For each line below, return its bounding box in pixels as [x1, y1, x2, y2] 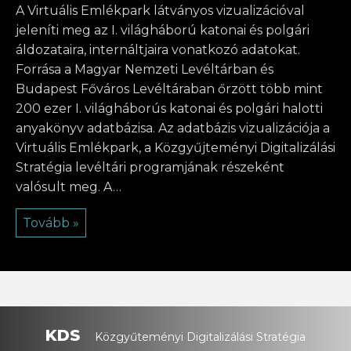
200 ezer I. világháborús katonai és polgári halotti [16, 101, 323, 117]
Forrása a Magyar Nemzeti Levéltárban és [16, 62, 273, 78]
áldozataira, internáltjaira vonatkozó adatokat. [16, 42, 300, 58]
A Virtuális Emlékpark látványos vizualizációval [16, 3, 305, 19]
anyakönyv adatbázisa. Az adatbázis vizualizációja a [16, 121, 330, 136]
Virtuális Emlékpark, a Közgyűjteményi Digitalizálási [16, 140, 335, 156]
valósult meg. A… [16, 179, 121, 195]
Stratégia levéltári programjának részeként [16, 160, 284, 175]
